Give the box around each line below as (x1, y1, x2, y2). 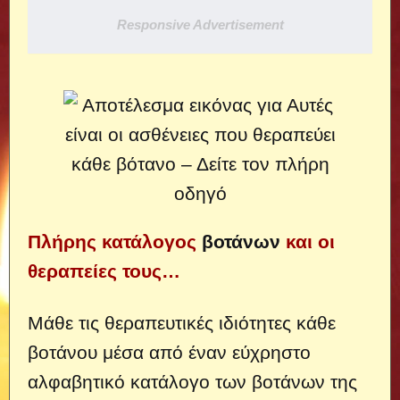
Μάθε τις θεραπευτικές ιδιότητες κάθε (28, 312, 336, 333)
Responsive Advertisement (116, 17, 284, 32)
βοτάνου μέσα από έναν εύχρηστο (28, 342, 311, 362)
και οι (280, 231, 335, 252)
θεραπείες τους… (28, 261, 180, 281)
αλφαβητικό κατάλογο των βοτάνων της (28, 371, 357, 392)
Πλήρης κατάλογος (28, 231, 202, 252)
